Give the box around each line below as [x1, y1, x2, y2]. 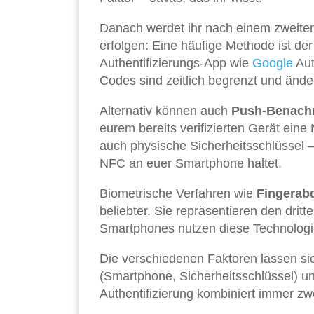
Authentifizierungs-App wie [100, 55, 252, 70]
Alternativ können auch [100, 103, 231, 118]
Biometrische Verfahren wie [100, 186, 257, 200]
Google [252, 55, 293, 70]
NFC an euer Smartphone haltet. [100, 156, 282, 170]
